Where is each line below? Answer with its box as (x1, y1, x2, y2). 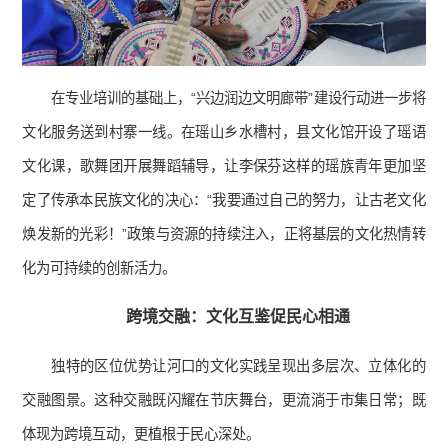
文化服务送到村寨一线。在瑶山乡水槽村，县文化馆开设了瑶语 (22, 124, 426, 141)
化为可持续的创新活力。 (22, 260, 177, 277)
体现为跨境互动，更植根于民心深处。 (22, 426, 261, 443)
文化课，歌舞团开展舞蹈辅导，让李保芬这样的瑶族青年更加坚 (22, 158, 426, 175)
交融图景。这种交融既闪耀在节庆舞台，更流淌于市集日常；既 (22, 392, 426, 409)
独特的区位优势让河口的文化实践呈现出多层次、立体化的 (51, 358, 426, 375)
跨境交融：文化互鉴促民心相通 (126, 308, 351, 326)
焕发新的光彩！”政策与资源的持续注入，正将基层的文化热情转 (22, 226, 426, 243)
